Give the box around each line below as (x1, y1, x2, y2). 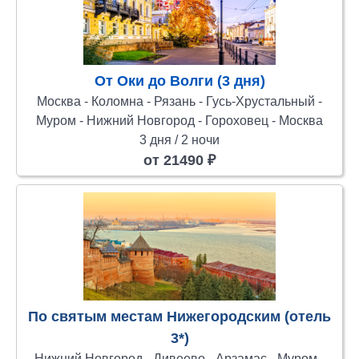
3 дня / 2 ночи (139, 132, 220, 147)
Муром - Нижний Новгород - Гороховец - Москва (36, 113, 323, 127)
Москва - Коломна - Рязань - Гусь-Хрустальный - (37, 94, 322, 108)
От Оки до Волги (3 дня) (94, 72, 265, 89)
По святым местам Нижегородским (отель (28, 308, 331, 325)
